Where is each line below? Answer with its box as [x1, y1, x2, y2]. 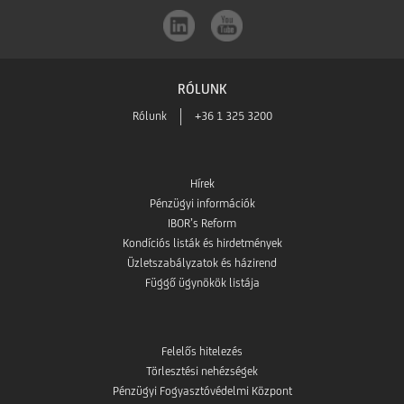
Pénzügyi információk [149, 197, 255, 211]
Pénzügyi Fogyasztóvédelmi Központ [112, 384, 292, 399]
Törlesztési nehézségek [146, 364, 258, 379]
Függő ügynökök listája [144, 276, 260, 290]
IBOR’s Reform [168, 216, 236, 231]
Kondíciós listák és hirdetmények [122, 236, 282, 251]
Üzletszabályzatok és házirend [127, 256, 277, 271]
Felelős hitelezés [161, 344, 243, 359]
